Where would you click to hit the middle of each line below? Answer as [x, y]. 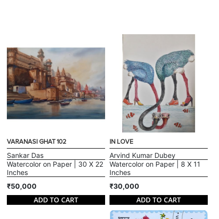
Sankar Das [25, 155]
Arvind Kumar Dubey [142, 155]
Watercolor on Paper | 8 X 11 [155, 164]
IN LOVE [121, 142]
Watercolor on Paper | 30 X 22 [55, 164]
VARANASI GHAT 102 [37, 142]
